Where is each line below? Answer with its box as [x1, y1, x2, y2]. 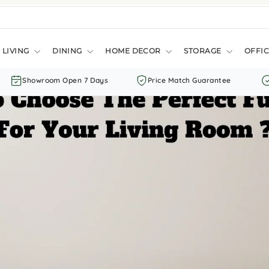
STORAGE [184, 46, 223, 55]
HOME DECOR [105, 46, 163, 55]
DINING [52, 46, 85, 55]
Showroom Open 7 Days [22, 76, 109, 85]
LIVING [2, 46, 32, 55]
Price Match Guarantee [147, 76, 231, 85]
